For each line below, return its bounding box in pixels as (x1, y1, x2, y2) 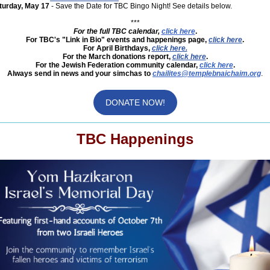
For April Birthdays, (83, 44, 152, 52)
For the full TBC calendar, (73, 27, 160, 36)
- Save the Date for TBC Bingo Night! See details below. (51, 2, 232, 10)
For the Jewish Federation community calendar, (35, 61, 199, 69)
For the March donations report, (62, 52, 172, 61)
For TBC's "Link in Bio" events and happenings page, (26, 36, 207, 44)
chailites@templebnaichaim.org (152, 69, 261, 78)
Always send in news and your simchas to (7, 69, 151, 78)
